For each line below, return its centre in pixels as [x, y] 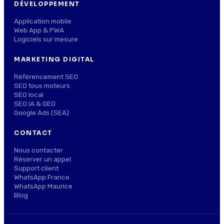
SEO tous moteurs [42, 86]
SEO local [29, 95]
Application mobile [43, 21]
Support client [36, 168]
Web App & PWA [39, 30]
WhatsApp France [42, 177]
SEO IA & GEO [35, 104]
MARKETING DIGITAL [54, 59]
